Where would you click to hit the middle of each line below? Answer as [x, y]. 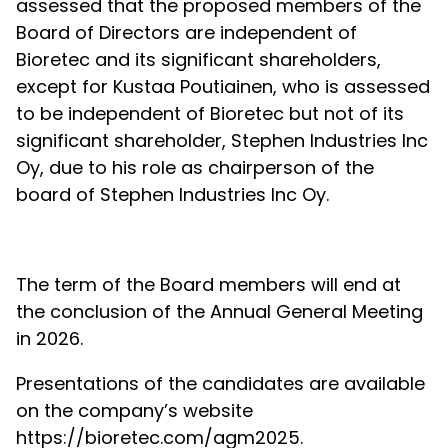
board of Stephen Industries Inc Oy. [172, 194]
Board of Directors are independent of [186, 32]
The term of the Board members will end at [208, 284]
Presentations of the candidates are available [220, 383]
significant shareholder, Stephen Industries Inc [222, 140]
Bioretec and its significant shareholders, [198, 59]
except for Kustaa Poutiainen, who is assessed [223, 86]
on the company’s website [134, 410]
